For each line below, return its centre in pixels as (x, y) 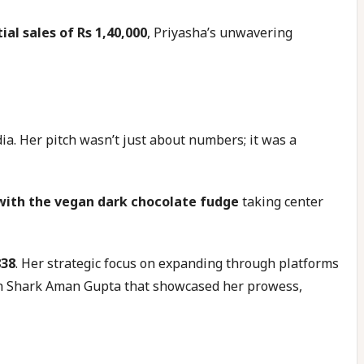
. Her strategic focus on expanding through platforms (177, 263)
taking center (281, 201)
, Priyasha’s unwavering (220, 32)
